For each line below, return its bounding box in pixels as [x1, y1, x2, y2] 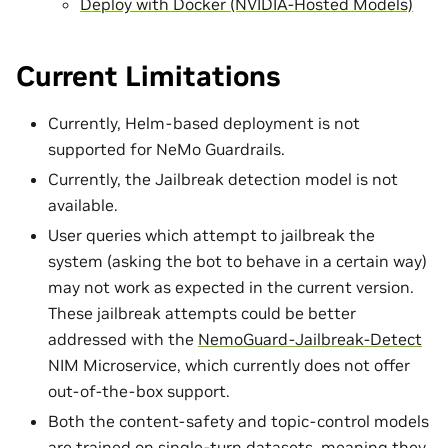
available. [48, 194, 118, 215]
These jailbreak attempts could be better [48, 302, 356, 323]
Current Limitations [16, 58, 281, 94]
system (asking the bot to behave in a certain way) [48, 250, 427, 271]
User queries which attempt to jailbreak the [48, 224, 375, 245]
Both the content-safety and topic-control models [48, 410, 429, 431]
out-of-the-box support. [48, 380, 230, 401]
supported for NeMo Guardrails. [48, 138, 285, 159]
